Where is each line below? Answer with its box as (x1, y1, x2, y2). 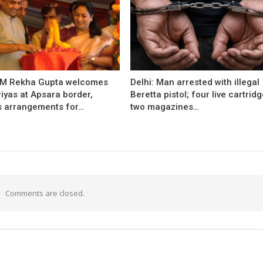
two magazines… (130, 101, 200, 112)
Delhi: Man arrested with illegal (130, 76, 260, 87)
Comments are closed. (5, 187, 85, 198)
